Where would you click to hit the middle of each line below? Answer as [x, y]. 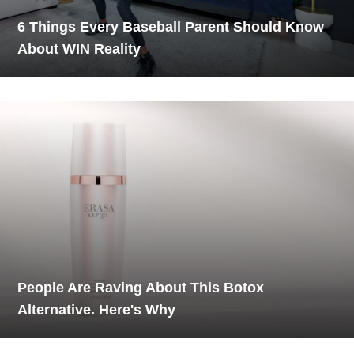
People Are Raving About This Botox [141, 287]
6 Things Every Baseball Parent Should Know [171, 26]
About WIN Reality [79, 49]
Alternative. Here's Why [97, 309]
